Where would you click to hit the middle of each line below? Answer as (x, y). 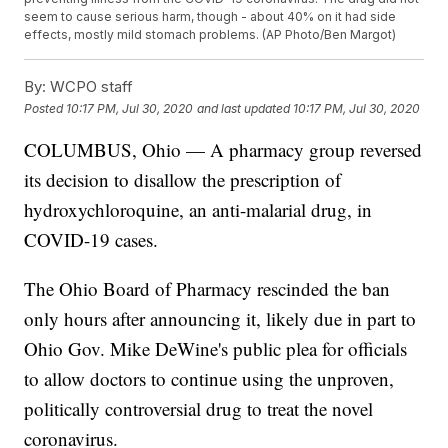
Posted (45, 108)
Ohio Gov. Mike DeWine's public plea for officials (216, 349)
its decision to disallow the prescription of (183, 180)
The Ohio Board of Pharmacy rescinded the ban (207, 289)
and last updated (244, 108)
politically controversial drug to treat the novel (199, 409)
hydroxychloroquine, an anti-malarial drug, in (198, 210)
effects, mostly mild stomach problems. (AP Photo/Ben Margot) (210, 35)
